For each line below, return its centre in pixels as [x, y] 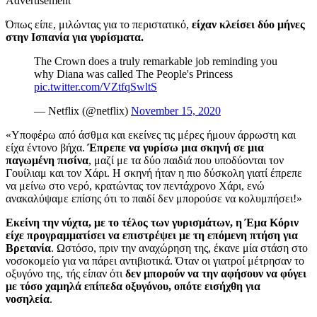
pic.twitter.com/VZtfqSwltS [96, 86]
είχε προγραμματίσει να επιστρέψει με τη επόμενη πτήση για [152, 235]
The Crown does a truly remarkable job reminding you [156, 61]
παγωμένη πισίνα [47, 160]
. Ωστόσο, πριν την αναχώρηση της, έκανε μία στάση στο [179, 248]
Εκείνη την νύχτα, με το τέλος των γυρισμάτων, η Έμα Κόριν [152, 222]
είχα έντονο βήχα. [47, 147]
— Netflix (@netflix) [82, 110]
